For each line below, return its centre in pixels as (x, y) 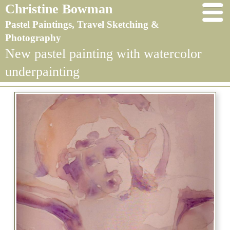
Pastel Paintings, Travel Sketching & (82, 24)
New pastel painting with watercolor (103, 54)
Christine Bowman (59, 9)
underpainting (42, 72)
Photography (33, 38)
